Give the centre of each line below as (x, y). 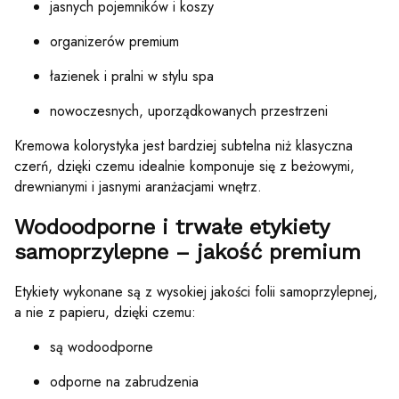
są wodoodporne (102, 347)
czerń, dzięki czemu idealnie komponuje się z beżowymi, (184, 166)
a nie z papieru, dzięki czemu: (105, 313)
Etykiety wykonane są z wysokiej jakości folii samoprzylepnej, (196, 292)
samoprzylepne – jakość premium (187, 252)
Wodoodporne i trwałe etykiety (171, 227)
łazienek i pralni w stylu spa (132, 76)
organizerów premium (114, 41)
